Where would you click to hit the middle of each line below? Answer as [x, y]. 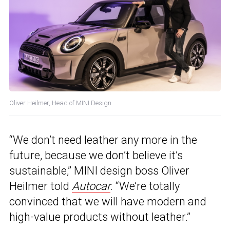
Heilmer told [41, 186]
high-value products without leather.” [100, 217]
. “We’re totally [145, 186]
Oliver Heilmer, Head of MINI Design [60, 103]
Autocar [91, 186]
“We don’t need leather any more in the [103, 140]
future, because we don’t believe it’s [96, 156]
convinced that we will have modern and [108, 202]
